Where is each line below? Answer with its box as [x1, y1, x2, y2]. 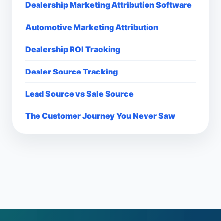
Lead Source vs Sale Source [25, 89, 134, 99]
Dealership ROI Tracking [25, 44, 120, 54]
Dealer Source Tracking [25, 67, 118, 76]
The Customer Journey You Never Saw [25, 111, 175, 121]
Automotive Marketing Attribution [25, 22, 158, 32]
